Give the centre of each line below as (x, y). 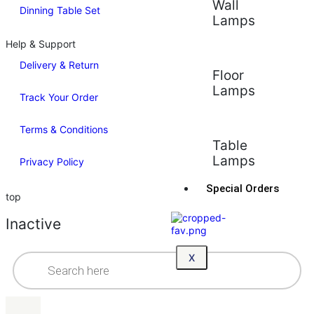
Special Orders (243, 189)
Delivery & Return (59, 65)
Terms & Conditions (64, 129)
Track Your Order (59, 97)
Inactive (33, 224)
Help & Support (41, 44)
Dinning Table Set (60, 10)
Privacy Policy (52, 162)
